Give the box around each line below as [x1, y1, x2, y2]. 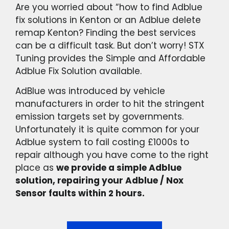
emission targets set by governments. [15, 110, 184, 123]
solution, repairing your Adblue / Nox [15, 174, 184, 187]
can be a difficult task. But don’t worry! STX [15, 39, 204, 52]
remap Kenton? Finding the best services [15, 26, 196, 39]
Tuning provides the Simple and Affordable [15, 52, 205, 64]
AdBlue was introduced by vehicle [15, 84, 165, 97]
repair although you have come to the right [15, 148, 209, 161]
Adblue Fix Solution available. [15, 64, 142, 77]
